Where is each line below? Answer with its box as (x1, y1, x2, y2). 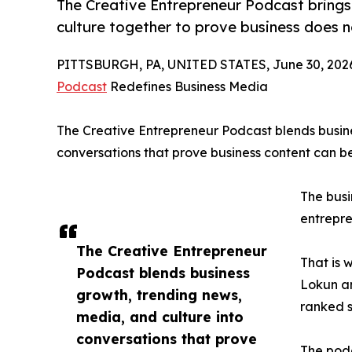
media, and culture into (76, 307, 244, 325)
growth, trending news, (76, 285, 242, 303)
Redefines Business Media (107, 78, 268, 94)
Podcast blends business (76, 263, 250, 281)
